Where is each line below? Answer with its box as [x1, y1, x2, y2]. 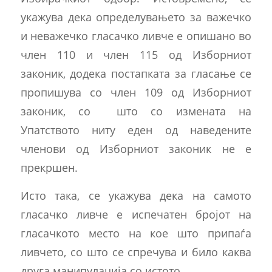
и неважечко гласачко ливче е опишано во [20, 27, 252, 43]
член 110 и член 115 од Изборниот [20, 46, 252, 62]
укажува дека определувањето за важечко [20, 8, 252, 24]
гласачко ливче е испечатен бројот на [20, 206, 252, 222]
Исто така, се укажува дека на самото [20, 188, 252, 203]
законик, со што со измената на [20, 103, 252, 118]
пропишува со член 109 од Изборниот [20, 84, 252, 100]
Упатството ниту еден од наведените [20, 121, 252, 137]
